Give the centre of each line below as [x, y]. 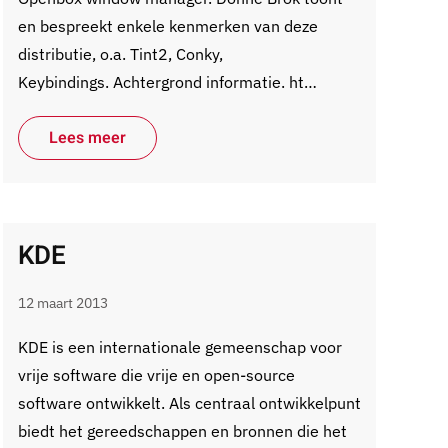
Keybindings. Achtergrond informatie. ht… [167, 82]
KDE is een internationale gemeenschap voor [179, 347]
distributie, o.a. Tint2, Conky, [120, 54]
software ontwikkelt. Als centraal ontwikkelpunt [189, 403]
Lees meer [87, 138]
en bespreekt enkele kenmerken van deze [167, 26]
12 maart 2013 [62, 303]
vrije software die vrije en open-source [156, 375]
